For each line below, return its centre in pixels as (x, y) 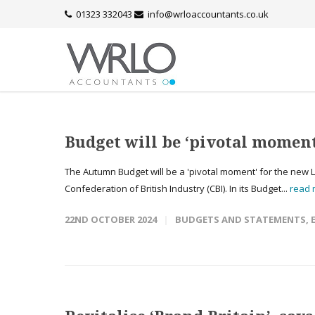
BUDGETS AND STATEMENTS (240, 219)
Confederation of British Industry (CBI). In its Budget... (177, 188)
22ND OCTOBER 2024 (111, 219)
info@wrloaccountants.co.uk (208, 14)
